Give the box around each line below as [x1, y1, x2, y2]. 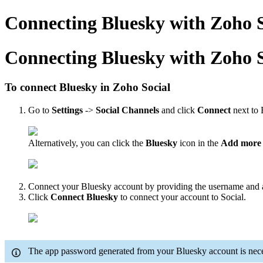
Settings [52, 105, 83, 116]
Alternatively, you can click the [28, 138, 146, 149]
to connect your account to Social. [118, 192, 246, 203]
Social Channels [96, 105, 159, 116]
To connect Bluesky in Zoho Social [5, 81, 176, 94]
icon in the [177, 138, 221, 149]
